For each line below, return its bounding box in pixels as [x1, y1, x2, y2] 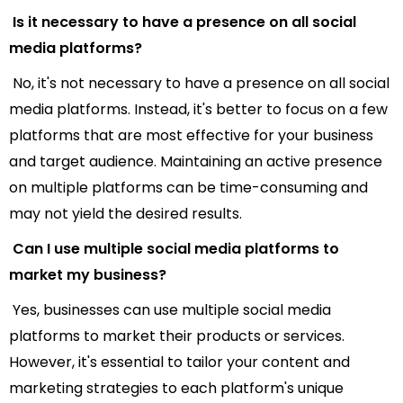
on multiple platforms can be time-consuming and [9, 177, 368, 199]
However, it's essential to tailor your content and [9, 352, 350, 373]
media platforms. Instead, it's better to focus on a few [9, 99, 388, 121]
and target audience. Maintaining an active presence [9, 151, 382, 173]
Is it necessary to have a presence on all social [9, 12, 356, 33]
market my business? [9, 264, 166, 286]
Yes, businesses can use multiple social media [9, 300, 331, 321]
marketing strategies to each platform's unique [9, 378, 344, 399]
